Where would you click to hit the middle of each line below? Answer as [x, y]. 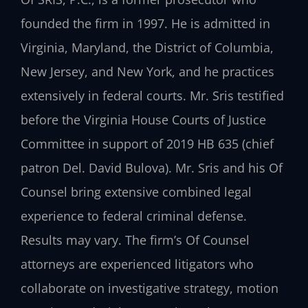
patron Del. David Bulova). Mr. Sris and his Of [152, 168]
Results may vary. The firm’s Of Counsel [135, 240]
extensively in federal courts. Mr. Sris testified [152, 96]
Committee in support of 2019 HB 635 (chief [147, 144]
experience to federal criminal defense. [134, 216]
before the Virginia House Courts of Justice [143, 120]
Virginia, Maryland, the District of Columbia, [147, 48]
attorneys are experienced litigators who [137, 264]
